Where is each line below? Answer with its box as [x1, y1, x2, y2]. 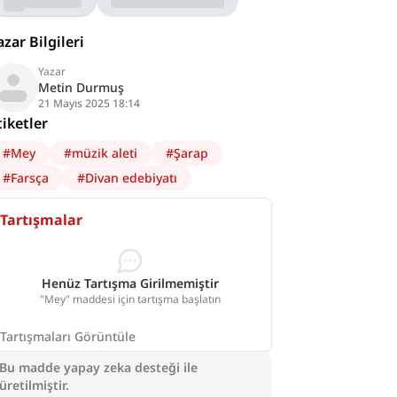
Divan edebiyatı [85, 169, 178, 186]
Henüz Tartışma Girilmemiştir [42, 275, 220, 292]
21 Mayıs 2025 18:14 [38, 96, 141, 111]
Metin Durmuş [38, 79, 125, 96]
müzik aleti [72, 144, 138, 161]
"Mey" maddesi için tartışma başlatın [40, 292, 222, 307]
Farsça [11, 169, 50, 186]
